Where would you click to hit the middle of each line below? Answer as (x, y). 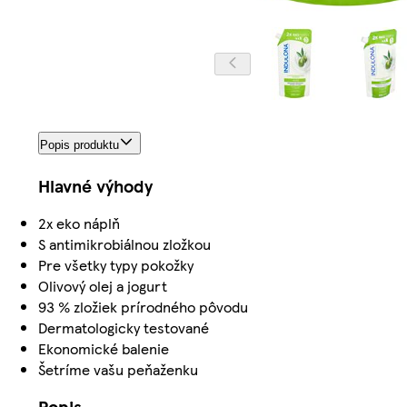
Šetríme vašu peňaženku (118, 370)
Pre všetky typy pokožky (116, 265)
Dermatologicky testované (124, 328)
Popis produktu (79, 145)
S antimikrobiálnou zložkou (124, 244)
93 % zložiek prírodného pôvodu (143, 307)
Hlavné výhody (95, 186)
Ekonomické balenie (104, 349)
